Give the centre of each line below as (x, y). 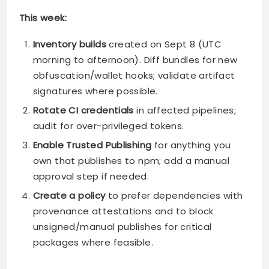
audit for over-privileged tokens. (108, 125)
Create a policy (69, 195)
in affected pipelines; (185, 110)
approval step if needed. (91, 176)
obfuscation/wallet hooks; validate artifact (134, 75)
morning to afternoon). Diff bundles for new (135, 59)
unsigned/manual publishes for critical (122, 226)
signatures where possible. (95, 91)
